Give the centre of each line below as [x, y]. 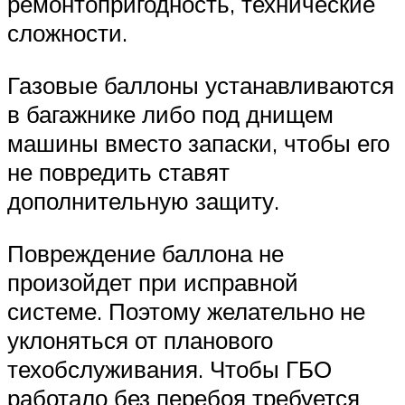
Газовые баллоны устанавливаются [201, 85]
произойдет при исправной [153, 282]
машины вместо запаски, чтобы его [198, 142]
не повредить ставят [118, 171]
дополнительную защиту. [143, 200]
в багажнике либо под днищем [170, 113]
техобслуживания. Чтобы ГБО [170, 368]
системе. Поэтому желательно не [186, 311]
